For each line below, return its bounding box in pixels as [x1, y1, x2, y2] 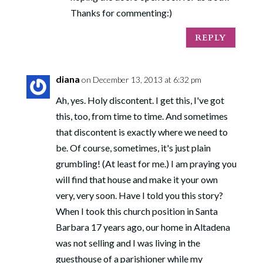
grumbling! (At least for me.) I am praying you [55, 158, 237, 169]
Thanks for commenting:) [70, 7, 172, 18]
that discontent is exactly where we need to [55, 126, 228, 137]
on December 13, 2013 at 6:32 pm [81, 75, 201, 85]
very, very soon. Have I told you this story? [55, 190, 223, 201]
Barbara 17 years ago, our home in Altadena [55, 221, 230, 232]
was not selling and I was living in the [55, 237, 200, 248]
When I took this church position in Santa [55, 205, 218, 217]
